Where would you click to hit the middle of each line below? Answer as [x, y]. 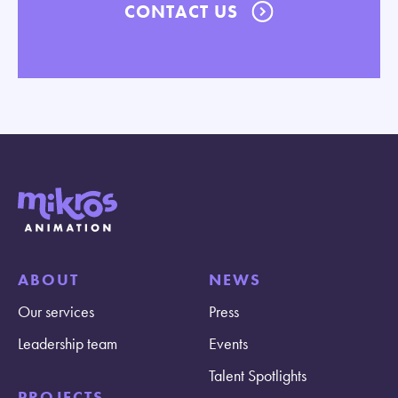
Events [228, 344]
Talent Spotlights [258, 376]
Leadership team [68, 344]
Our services [56, 312]
